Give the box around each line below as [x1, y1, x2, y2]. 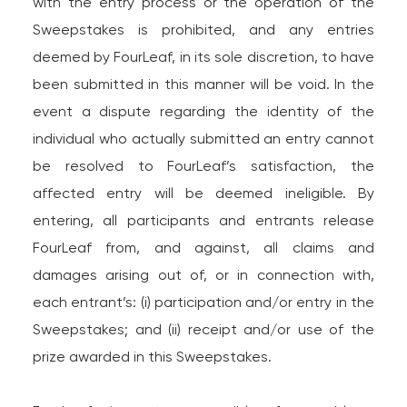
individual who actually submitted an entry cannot [32, 130, 375, 147]
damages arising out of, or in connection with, [32, 266, 375, 283]
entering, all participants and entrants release [32, 212, 375, 229]
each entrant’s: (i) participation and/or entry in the [32, 293, 375, 311]
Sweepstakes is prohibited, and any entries [32, 21, 375, 38]
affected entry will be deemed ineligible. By [32, 184, 375, 202]
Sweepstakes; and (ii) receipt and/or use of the [32, 321, 375, 338]
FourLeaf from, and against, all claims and [32, 239, 375, 256]
